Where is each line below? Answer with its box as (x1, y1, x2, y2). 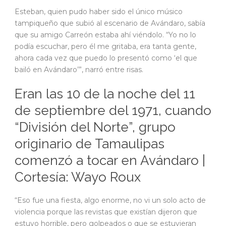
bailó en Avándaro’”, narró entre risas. (15, 65, 143, 74)
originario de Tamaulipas (15, 136, 164, 151)
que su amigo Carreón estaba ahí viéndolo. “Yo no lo (15, 30, 196, 39)
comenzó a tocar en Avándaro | (15, 152, 205, 168)
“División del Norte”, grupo (15, 119, 176, 135)
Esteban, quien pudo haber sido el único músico (15, 7, 183, 16)
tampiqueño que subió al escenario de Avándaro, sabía (15, 18, 205, 28)
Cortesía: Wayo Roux (15, 169, 141, 185)
